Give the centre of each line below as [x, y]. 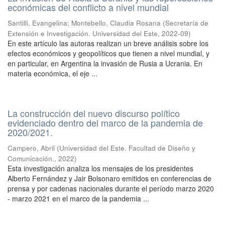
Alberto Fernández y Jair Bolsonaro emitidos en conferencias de [109, 178]
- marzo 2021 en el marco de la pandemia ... [78, 198]
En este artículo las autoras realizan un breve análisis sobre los [108, 43]
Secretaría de [187, 23]
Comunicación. [31, 158]
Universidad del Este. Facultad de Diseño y [127, 148]
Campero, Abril [31, 148]
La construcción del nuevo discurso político [94, 113]
